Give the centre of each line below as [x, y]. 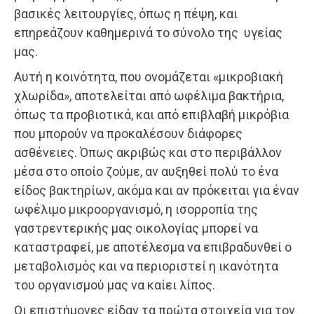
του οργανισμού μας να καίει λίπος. [115, 285]
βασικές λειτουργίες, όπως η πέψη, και [126, 14]
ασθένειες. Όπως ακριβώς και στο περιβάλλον [148, 153]
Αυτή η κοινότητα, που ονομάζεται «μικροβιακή [149, 77]
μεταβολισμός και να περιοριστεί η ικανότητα [146, 266]
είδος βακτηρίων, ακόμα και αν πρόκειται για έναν [157, 191]
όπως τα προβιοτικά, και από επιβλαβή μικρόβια [151, 115]
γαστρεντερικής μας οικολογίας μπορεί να [136, 228]
